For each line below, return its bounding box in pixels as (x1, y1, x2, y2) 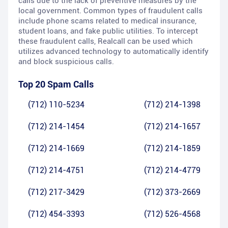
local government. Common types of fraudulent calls (18, 6, 203, 16)
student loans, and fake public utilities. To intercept (18, 26, 198, 36)
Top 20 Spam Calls (18, 79, 94, 90)
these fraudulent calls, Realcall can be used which (18, 37, 193, 46)
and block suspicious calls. (18, 57, 114, 67)
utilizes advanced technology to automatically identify (18, 47, 209, 56)
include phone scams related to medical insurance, (18, 16, 196, 26)
